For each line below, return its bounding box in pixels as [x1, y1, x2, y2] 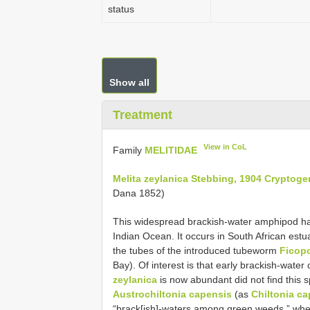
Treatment [113, 108, 172, 122]
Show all [109, 77, 149, 88]
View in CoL [203, 143, 248, 151]
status [108, 3, 134, 15]
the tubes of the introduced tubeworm [113, 244, 280, 256]
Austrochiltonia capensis [113, 288, 232, 300]
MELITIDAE [145, 144, 197, 156]
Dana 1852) [113, 187, 165, 199]
